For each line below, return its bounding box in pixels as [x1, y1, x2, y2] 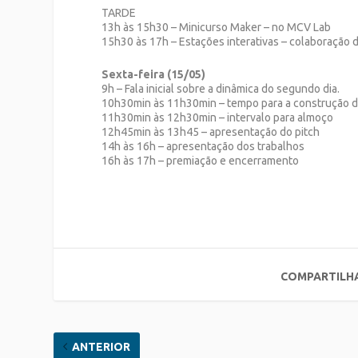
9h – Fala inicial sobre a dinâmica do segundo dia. [101, 82, 340, 95]
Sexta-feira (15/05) [101, 67, 206, 81]
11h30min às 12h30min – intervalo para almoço [101, 110, 334, 124]
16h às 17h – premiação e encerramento [101, 153, 300, 167]
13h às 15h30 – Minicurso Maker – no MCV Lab [101, 21, 332, 34]
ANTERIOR [72, 340, 131, 353]
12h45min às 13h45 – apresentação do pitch [101, 125, 320, 138]
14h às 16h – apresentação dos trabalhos [101, 139, 305, 153]
